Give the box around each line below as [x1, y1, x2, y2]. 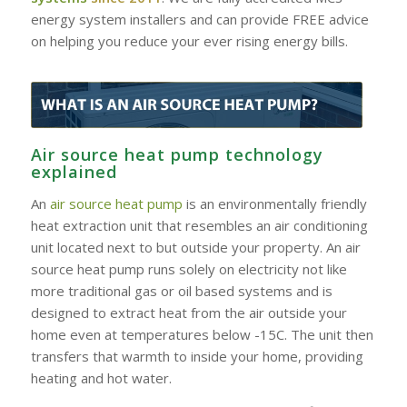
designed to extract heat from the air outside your [30, 303, 347, 322]
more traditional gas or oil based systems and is [30, 281, 333, 300]
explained [30, 161, 117, 184]
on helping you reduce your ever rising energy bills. [30, 32, 348, 51]
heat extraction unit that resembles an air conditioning [30, 215, 368, 234]
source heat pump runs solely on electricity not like [30, 259, 347, 278]
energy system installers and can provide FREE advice [30, 10, 369, 29]
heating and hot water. [30, 368, 172, 387]
